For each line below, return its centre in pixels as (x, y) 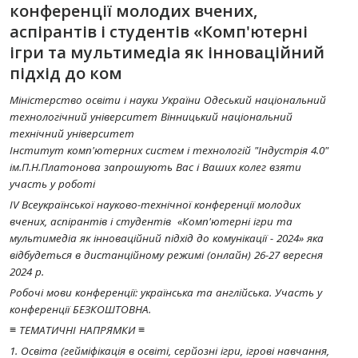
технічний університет (72, 133)
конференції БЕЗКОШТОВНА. (80, 309)
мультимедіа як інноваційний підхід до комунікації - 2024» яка (167, 238)
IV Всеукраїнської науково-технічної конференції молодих (155, 205)
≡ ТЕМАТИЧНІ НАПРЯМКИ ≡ (77, 330)
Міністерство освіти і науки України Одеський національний (168, 100)
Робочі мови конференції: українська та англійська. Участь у (166, 292)
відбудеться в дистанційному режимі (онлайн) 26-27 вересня (166, 255)
